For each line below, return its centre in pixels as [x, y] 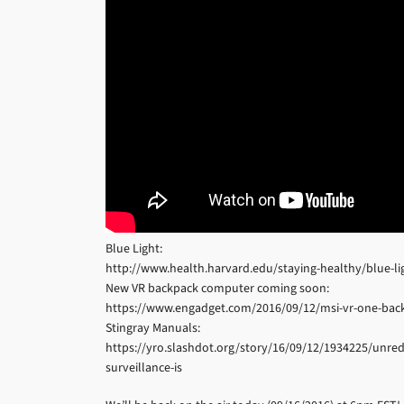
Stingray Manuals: [153, 328]
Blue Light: [134, 248]
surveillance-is [144, 367]
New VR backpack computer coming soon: [217, 288]
